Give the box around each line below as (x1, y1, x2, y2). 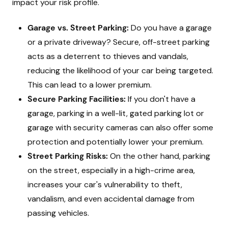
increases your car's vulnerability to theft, (27, 179, 182, 190)
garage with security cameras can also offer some (27, 122, 213, 133)
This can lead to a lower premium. (27, 79, 152, 90)
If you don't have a (126, 94, 195, 104)
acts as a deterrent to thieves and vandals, (27, 51, 188, 62)
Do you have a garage (129, 22, 212, 33)
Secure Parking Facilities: (27, 94, 126, 104)
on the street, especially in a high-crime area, (27, 165, 195, 176)
